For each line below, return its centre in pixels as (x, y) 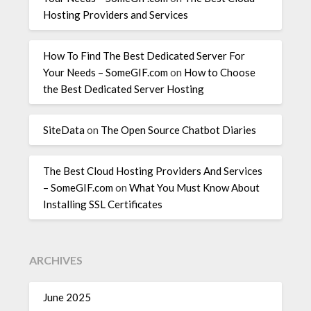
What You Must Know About (195, 187)
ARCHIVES (56, 260)
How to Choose (220, 72)
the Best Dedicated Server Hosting (124, 89)
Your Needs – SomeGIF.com (106, 72)
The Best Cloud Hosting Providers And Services (153, 170)
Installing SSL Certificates (103, 204)
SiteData (64, 129)
